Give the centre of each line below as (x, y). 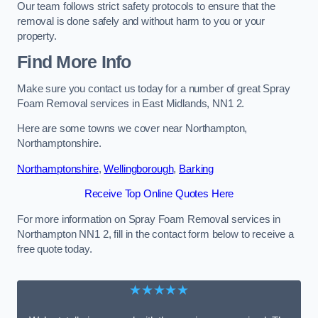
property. (37, 36)
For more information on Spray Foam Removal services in (149, 219)
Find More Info (74, 62)
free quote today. (55, 249)
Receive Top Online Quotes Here (159, 194)
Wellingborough (139, 169)
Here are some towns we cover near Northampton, (132, 129)
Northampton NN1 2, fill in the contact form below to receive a (155, 234)
